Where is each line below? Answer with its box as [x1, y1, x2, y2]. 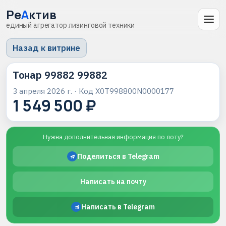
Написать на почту [80, 177, 146, 186]
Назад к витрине [13, 43, 80, 53]
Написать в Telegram [81, 202, 155, 211]
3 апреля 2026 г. [13, 86, 72, 96]
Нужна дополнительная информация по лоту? [42, 133, 184, 141]
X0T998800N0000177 [95, 86, 174, 96]
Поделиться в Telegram [77, 152, 159, 161]
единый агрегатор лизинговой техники [6, 20, 135, 30]
